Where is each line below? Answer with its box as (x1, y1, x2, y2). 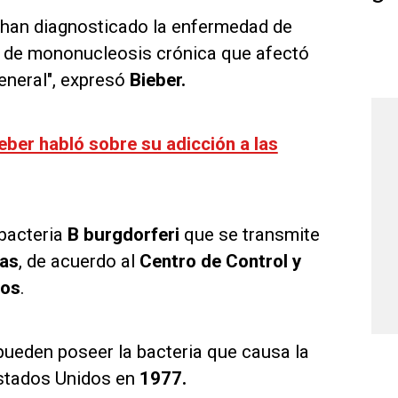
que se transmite (179, 223, 320, 245)
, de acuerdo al (18, 250, 135, 272)
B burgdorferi (67, 223, 179, 245)
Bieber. (129, 68, 186, 91)
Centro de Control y (134, 250, 301, 272)
